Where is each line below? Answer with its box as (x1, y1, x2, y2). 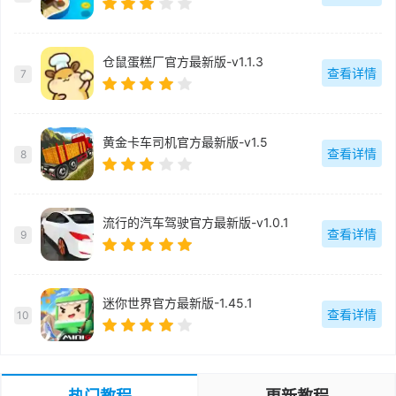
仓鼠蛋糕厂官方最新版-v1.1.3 (103, 54, 263, 70)
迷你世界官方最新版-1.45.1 (103, 295, 253, 311)
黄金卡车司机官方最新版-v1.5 (103, 134, 268, 150)
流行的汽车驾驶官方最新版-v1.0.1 (103, 215, 289, 231)
